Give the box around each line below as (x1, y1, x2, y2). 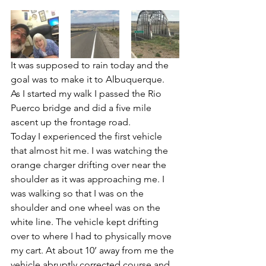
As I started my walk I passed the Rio (11, 88, 164, 99)
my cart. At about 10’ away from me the (11, 245, 176, 256)
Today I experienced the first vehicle (11, 131, 164, 142)
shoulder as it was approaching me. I (11, 173, 167, 185)
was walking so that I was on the (11, 188, 146, 199)
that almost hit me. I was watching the (11, 145, 170, 156)
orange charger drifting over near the (11, 159, 169, 170)
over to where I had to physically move (11, 230, 174, 242)
